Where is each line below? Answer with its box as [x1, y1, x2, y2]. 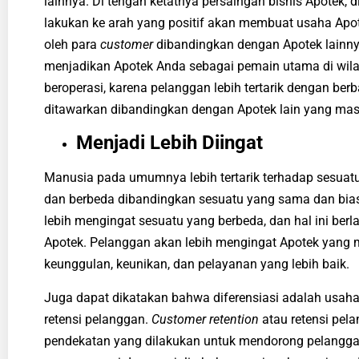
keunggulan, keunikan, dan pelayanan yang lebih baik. [44, 256, 353, 272]
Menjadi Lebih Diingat [76, 131, 263, 155]
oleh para [44, 37, 100, 53]
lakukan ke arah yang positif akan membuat [44, 15, 296, 31]
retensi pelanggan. [44, 311, 151, 327]
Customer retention [151, 311, 259, 327]
